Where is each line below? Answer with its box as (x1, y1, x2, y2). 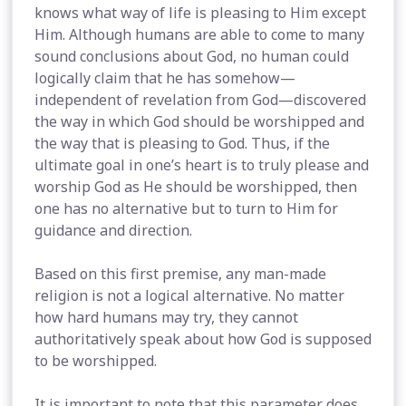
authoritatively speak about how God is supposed (34, 329, 372, 349)
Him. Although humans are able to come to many (34, 24, 364, 44)
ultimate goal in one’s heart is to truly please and (34, 155, 369, 175)
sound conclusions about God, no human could (34, 46, 349, 66)
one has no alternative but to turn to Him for (34, 198, 338, 218)
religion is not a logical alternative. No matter (34, 285, 344, 305)
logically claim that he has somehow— (34, 68, 295, 88)
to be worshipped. (34, 351, 157, 371)
